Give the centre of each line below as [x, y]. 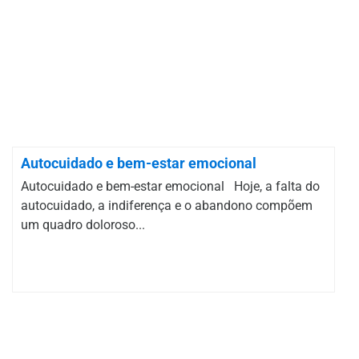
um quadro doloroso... [83, 225]
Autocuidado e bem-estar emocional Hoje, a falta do [170, 186]
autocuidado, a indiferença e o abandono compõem [167, 206]
